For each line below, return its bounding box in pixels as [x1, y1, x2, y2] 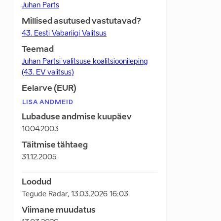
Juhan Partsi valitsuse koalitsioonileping [22, 58, 148, 65]
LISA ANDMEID [22, 100, 74, 106]
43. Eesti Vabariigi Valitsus [22, 30, 107, 37]
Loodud [22, 179, 51, 186]
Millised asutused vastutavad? [22, 18, 141, 26]
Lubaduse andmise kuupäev [22, 113, 132, 121]
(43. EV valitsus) [22, 69, 74, 76]
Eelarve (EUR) [22, 85, 76, 93]
